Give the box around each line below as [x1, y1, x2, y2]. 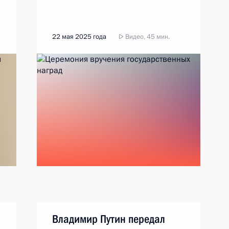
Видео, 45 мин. [124, 32, 170, 41]
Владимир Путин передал [52, 213, 165, 225]
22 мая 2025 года [52, 32, 106, 41]
